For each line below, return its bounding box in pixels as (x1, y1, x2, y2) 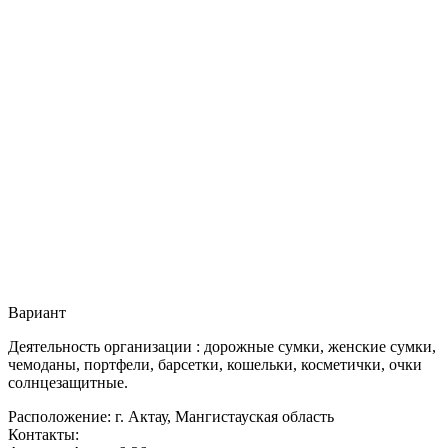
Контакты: (8, 425, 79, 443)
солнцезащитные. (8, 373, 128, 391)
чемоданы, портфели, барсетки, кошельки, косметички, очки (8, 355, 422, 373)
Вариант (8, 303, 66, 321)
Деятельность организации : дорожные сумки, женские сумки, (8, 337, 436, 355)
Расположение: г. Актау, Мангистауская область (8, 407, 334, 425)
